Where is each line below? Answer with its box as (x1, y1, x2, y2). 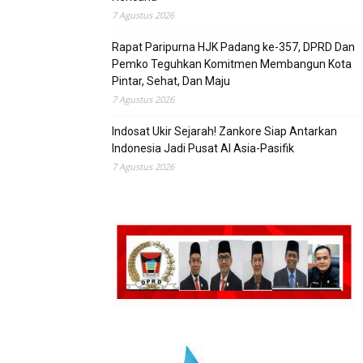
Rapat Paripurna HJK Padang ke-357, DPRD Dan (112, 41, 355, 53)
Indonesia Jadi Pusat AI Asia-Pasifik (112, 142, 294, 155)
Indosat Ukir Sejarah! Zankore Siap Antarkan (112, 125, 337, 138)
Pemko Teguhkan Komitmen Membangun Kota (112, 58, 352, 70)
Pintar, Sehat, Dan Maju (112, 75, 230, 88)
